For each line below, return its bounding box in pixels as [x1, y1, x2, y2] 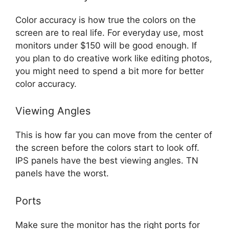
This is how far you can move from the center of [15, 130, 212, 141]
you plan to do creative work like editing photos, [15, 53, 212, 63]
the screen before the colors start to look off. [15, 143, 199, 153]
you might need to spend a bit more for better [15, 65, 204, 76]
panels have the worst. [15, 168, 109, 179]
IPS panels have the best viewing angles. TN [15, 155, 198, 166]
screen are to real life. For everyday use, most [15, 27, 203, 38]
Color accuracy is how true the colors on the [15, 14, 196, 25]
